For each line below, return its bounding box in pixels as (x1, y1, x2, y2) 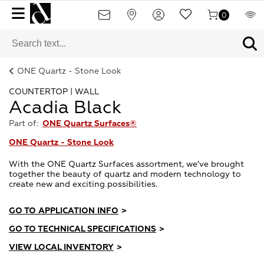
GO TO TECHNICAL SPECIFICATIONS (9, 224, 156, 234)
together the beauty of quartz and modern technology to (9, 169, 241, 179)
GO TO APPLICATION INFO (9, 206, 118, 216)
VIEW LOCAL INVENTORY (9, 242, 114, 252)
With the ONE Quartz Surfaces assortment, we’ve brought (9, 159, 244, 169)
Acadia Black (9, 97, 121, 118)
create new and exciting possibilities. (9, 179, 157, 189)
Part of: (9, 118, 38, 128)
